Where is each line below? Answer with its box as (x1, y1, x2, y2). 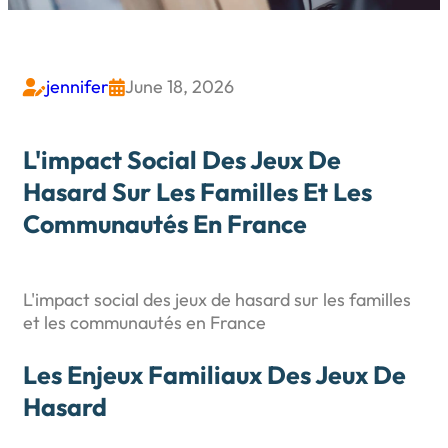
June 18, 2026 (125, 75, 234, 99)
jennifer (46, 75, 109, 99)
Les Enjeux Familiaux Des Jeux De (23, 358, 406, 391)
